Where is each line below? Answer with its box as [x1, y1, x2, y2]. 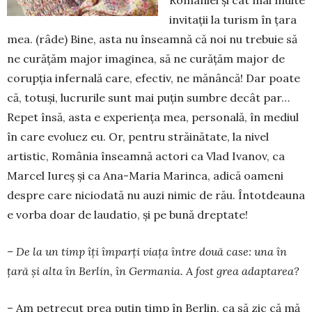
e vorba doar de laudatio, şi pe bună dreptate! [7, 207, 248, 221]
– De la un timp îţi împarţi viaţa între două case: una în [7, 244, 287, 258]
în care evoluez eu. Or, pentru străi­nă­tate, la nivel [7, 129, 269, 143]
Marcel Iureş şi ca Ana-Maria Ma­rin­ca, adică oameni [7, 168, 283, 182]
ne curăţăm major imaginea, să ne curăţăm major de [7, 51, 285, 65]
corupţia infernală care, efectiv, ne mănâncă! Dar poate [7, 70, 300, 85]
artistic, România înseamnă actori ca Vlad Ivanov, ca [7, 148, 285, 163]
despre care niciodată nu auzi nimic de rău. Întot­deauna [7, 187, 305, 202]
